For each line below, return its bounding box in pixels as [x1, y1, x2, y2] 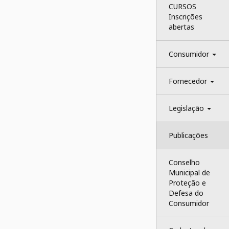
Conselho [168, 157, 202, 167]
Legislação [168, 103, 206, 113]
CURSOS [168, 2, 198, 11]
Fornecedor [168, 76, 209, 86]
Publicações [168, 130, 208, 140]
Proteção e [168, 178, 208, 188]
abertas [168, 22, 194, 32]
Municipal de [168, 168, 212, 177]
